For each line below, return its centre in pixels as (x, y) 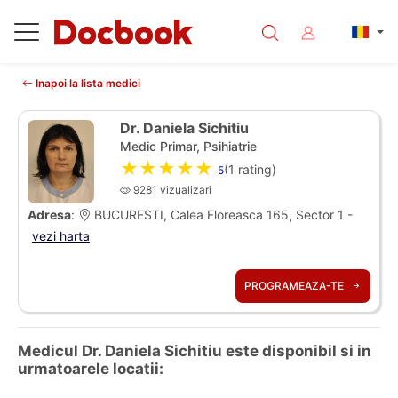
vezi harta (61, 236)
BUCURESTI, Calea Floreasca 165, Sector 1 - (222, 215)
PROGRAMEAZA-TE (295, 286)
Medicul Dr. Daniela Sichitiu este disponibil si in (195, 351)
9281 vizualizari (171, 190)
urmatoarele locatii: (91, 369)
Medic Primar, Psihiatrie (188, 146)
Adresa (49, 215)
